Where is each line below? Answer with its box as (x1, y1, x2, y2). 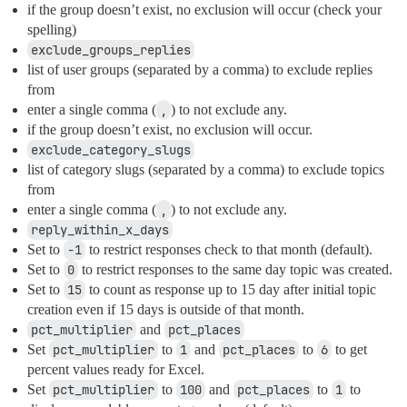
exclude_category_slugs (31, 142, 191, 159)
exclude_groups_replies (31, 42, 191, 59)
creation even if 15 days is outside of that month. (27, 302, 304, 318)
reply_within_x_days (31, 222, 169, 239)
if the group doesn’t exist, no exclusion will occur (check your (27, 2, 382, 18)
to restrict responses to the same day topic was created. (78, 262, 392, 278)
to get (332, 342, 367, 358)
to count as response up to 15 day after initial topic (85, 282, 376, 298)
